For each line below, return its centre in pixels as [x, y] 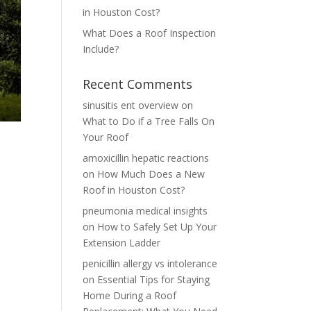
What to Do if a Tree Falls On [149, 121]
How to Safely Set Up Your [157, 227]
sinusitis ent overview [131, 105]
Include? [101, 49]
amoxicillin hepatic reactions [146, 158]
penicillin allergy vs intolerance [150, 263]
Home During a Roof [130, 295]
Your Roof [106, 137]
